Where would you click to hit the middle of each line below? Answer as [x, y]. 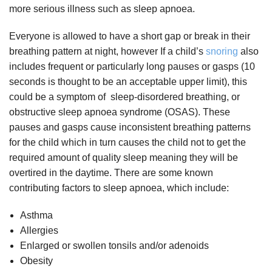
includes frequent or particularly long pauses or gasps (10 [132, 67]
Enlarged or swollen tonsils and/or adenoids [114, 246]
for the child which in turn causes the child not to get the [127, 143]
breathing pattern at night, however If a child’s [107, 52]
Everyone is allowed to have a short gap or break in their [130, 36]
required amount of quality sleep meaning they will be [124, 158]
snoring [222, 52]
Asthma [36, 216]
